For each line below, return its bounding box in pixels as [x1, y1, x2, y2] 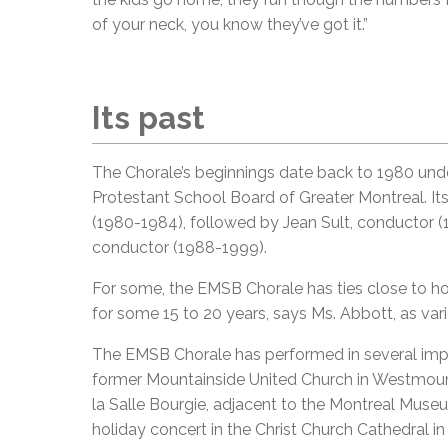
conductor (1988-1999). [92, 238, 267, 258]
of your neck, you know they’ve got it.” [92, 15, 368, 35]
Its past [92, 99, 205, 136]
